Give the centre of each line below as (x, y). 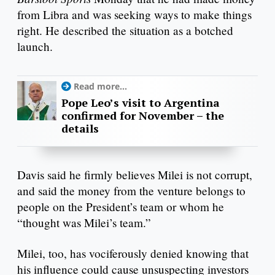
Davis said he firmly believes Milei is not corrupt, (135, 175)
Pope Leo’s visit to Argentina (141, 102)
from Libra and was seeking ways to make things (134, 14)
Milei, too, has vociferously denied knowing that (133, 254)
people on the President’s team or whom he (121, 207)
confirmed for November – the (143, 115)
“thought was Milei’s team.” (84, 223)
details (80, 128)
